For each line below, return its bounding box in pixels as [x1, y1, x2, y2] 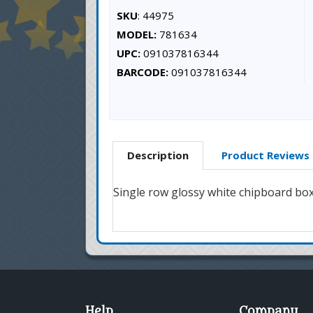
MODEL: [117, 27, 156, 41]
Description [127, 148, 189, 162]
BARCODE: [117, 65, 168, 79]
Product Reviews [221, 148, 310, 162]
